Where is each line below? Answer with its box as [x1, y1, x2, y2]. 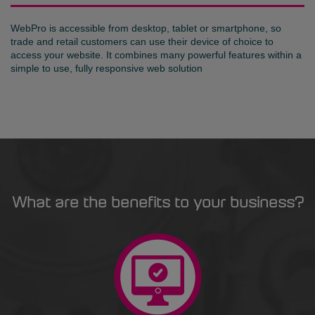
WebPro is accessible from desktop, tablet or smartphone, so [11, 22, 281, 34]
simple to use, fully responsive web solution [11, 63, 202, 75]
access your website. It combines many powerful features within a [11, 49, 302, 61]
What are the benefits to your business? [11, 196, 304, 211]
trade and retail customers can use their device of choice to [11, 36, 274, 48]
